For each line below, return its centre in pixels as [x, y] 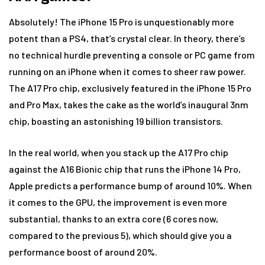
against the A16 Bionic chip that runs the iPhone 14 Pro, [125, 169]
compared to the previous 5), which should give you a [120, 235]
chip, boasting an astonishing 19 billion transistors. [116, 121]
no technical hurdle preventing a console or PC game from [132, 55]
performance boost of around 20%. [83, 252]
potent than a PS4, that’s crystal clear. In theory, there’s [127, 38]
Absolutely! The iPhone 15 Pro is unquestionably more [122, 22]
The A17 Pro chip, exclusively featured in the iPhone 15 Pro [130, 88]
